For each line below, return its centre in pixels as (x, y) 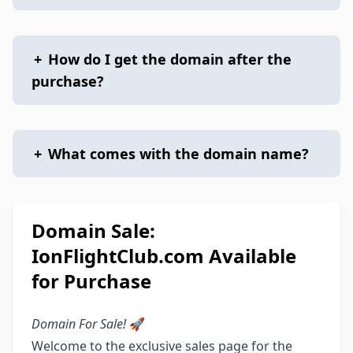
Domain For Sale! (79, 324)
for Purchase (91, 281)
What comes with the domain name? (178, 154)
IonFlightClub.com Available (164, 256)
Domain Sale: (93, 230)
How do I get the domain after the (170, 59)
